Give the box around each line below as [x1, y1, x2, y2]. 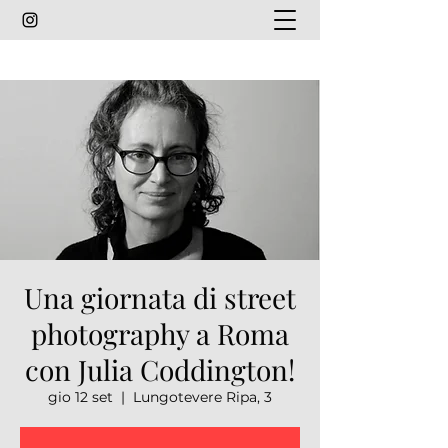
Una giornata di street [24, 279, 296, 316]
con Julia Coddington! [25, 351, 295, 388]
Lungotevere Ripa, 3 [133, 388, 272, 406]
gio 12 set [48, 388, 113, 406]
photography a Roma [31, 315, 289, 352]
